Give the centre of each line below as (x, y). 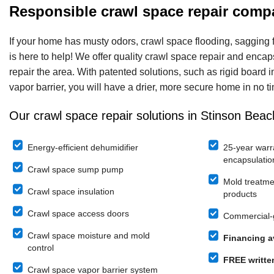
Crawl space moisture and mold (89, 235)
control (41, 247)
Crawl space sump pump (76, 169)
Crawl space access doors (78, 213)
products (240, 194)
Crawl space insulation (71, 191)
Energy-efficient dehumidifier (83, 147)
